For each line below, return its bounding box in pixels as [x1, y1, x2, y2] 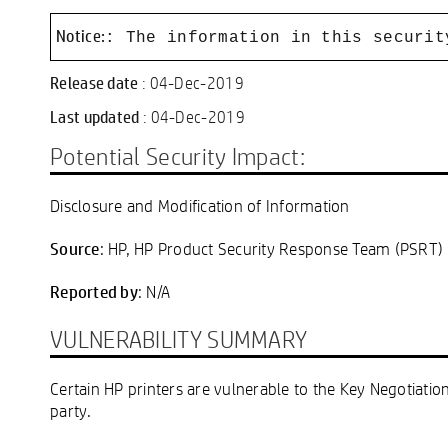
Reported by [50, 279, 138, 302]
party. [50, 399, 92, 421]
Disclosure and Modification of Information [50, 194, 350, 216]
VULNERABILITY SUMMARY [50, 323, 308, 354]
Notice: [56, 23, 106, 47]
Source [50, 236, 100, 259]
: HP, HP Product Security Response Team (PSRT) [99, 237, 443, 259]
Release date [50, 70, 142, 94]
